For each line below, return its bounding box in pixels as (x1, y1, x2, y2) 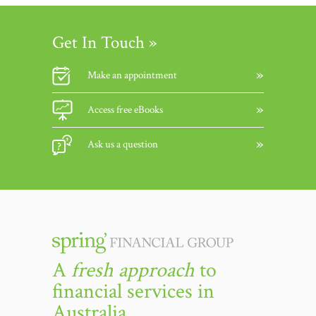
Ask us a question (87, 138, 158, 151)
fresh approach (71, 257, 195, 284)
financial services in (52, 278, 214, 305)
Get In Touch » (52, 31, 157, 54)
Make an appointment (87, 68, 177, 82)
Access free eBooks (87, 103, 163, 116)
